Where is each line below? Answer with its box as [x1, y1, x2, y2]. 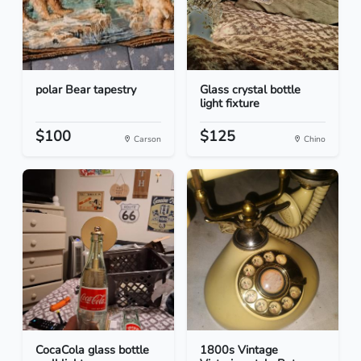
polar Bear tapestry [35, 81, 136, 98]
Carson [131, 133, 161, 146]
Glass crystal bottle [200, 81, 301, 98]
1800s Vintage [200, 342, 278, 359]
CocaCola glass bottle [35, 342, 149, 359]
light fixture [200, 95, 259, 112]
